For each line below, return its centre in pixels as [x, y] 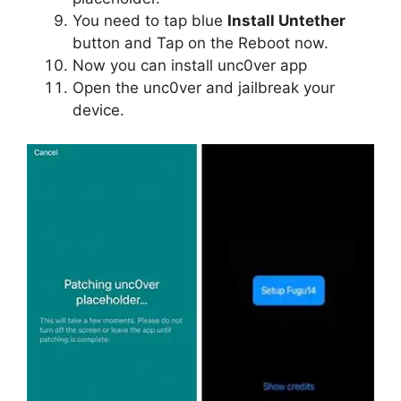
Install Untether [286, 20]
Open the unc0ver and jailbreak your [204, 87]
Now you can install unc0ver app [190, 65]
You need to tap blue [150, 20]
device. [98, 110]
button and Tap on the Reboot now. [200, 43]
